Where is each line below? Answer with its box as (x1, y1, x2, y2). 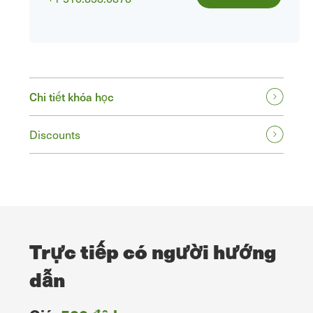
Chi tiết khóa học (29, 89, 114, 105)
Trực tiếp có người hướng (29, 236, 276, 267)
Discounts (29, 127, 80, 143)
